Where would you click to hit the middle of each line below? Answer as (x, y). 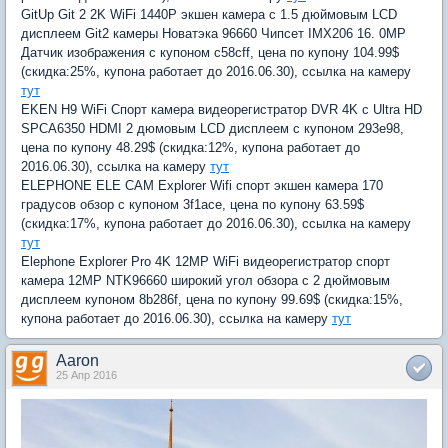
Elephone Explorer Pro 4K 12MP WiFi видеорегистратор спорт (205, 262)
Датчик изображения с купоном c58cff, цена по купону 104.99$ (210, 53)
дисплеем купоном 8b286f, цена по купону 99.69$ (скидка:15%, (212, 300)
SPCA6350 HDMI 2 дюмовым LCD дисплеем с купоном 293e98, (212, 129)
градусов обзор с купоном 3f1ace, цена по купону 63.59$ (192, 205)
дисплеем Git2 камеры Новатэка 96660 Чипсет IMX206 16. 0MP (213, 34)
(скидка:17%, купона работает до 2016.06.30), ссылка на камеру (216, 224)
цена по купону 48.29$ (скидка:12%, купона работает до (190, 148)
